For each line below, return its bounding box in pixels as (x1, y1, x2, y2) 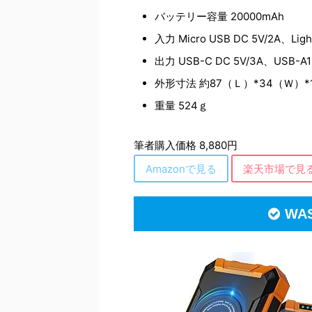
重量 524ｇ (155, 99, 208, 112)
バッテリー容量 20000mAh (155, 10, 284, 23)
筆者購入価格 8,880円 (134, 139, 237, 152)
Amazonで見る (146, 162, 217, 175)
